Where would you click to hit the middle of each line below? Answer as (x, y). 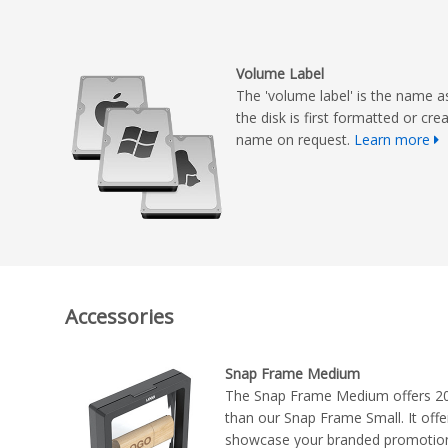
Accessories (119, 316)
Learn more (392, 140)
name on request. (295, 140)
